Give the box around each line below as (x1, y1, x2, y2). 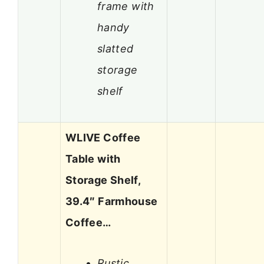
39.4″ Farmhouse (65, 195, 158, 208)
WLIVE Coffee (65, 131, 141, 144)
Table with (65, 153, 121, 166)
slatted (97, 42, 134, 55)
